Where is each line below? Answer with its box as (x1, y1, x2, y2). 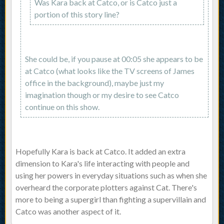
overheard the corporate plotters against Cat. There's (15, 182, 197, 192)
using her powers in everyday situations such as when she (15, 170, 207, 180)
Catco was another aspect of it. (15, 206, 121, 216)
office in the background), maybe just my (25, 78, 164, 88)
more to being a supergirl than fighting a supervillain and (15, 194, 206, 204)
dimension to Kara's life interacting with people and (15, 158, 189, 168)
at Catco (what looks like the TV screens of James (25, 66, 194, 76)
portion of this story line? (34, 9, 119, 19)
